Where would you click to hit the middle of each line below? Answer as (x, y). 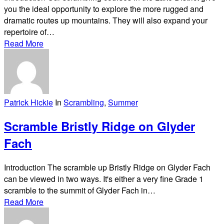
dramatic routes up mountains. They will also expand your (106, 20)
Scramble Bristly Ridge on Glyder (99, 126)
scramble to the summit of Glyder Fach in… (80, 190)
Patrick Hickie (28, 102)
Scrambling (84, 102)
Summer (123, 102)
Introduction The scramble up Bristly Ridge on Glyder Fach (107, 167)
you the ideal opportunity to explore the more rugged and (104, 8)
